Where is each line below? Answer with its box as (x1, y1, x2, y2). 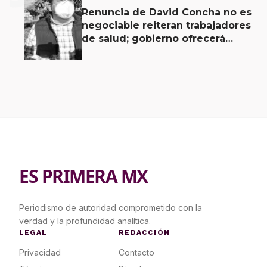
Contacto (119, 247, 155, 258)
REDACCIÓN (119, 228, 170, 237)
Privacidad (19, 247, 61, 258)
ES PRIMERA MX (19, 164, 148, 189)
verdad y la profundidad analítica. (19, 216, 151, 226)
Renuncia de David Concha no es (82, 6, 252, 18)
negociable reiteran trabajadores (82, 19, 251, 31)
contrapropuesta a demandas (82, 45, 234, 57)
